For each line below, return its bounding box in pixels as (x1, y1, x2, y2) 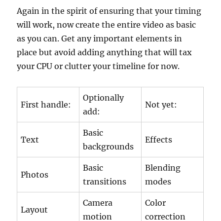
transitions (83, 177, 127, 186)
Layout (21, 205, 48, 215)
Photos (21, 170, 49, 180)
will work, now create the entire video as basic (17, 20, 196, 30)
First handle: (21, 100, 72, 110)
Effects (145, 135, 173, 145)
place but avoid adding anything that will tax (17, 47, 192, 57)
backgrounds (83, 142, 134, 151)
